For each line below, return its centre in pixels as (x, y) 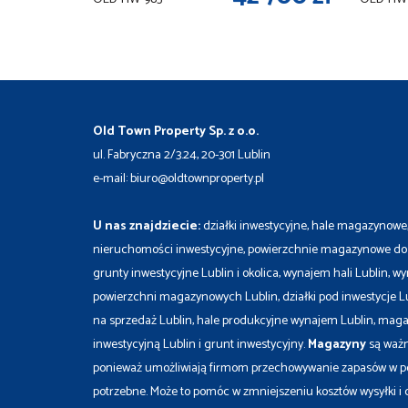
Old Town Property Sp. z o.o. (176, 131)
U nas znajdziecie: (147, 226)
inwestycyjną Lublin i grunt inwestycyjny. (200, 344)
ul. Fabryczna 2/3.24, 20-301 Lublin (182, 155)
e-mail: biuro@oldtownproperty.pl (178, 178)
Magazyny (337, 344)
